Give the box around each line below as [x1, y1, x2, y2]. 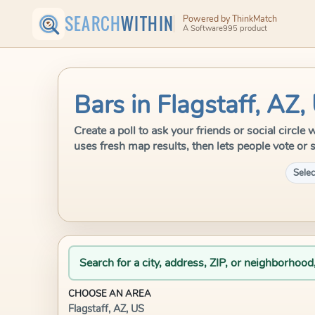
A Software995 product [182, 23, 267, 34]
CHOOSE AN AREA [68, 288, 151, 300]
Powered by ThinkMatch [182, 12, 277, 25]
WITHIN [121, 11, 174, 36]
